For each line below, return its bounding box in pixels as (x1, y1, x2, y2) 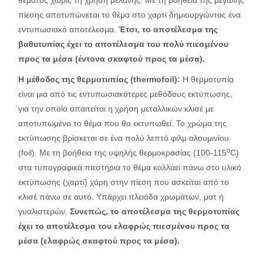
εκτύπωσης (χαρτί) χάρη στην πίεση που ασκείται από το (18, 177, 229, 187)
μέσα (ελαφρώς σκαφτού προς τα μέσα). (18, 235, 180, 245)
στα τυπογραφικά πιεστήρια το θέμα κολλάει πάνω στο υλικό (18, 162, 241, 172)
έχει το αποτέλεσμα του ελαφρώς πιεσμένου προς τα (18, 221, 230, 231)
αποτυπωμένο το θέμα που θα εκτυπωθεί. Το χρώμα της (18, 118, 227, 128)
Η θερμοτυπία (180, 74, 234, 84)
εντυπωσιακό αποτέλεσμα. (18, 24, 119, 34)
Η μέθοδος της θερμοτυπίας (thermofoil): (18, 74, 180, 84)
